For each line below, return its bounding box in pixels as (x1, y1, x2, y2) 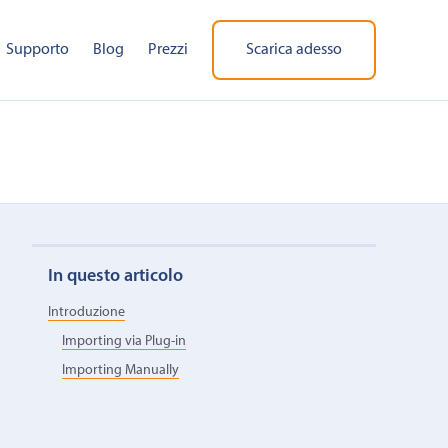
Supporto (6, 42, 69, 58)
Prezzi (148, 42, 188, 58)
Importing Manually (61, 363, 179, 379)
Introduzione (47, 305, 125, 321)
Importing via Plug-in (61, 334, 186, 350)
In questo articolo (47, 266, 183, 286)
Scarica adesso (246, 42, 342, 58)
